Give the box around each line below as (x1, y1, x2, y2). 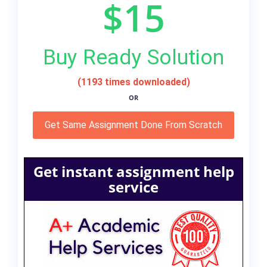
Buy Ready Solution (43, 45, 224, 70)
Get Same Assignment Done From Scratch (45, 119, 222, 131)
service (108, 177, 159, 197)
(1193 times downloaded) (77, 76, 190, 88)
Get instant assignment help (33, 162, 234, 182)
